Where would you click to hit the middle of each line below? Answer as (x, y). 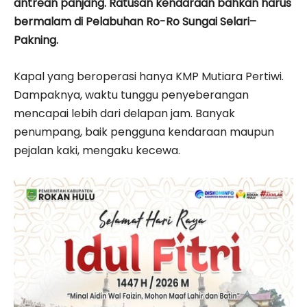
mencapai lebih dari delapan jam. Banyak (124, 113)
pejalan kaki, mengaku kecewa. (97, 150)
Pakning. (36, 40)
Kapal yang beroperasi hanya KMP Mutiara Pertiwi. (149, 76)
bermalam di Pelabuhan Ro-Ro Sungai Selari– (135, 21)
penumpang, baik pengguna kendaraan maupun (144, 132)
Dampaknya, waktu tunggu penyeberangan (131, 95)
